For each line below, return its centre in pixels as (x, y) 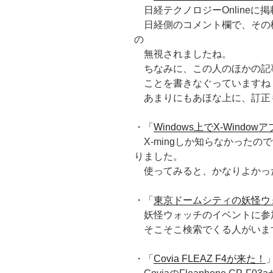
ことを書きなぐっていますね (202, 83)
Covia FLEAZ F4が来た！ (210, 259)
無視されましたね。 (183, 54)
